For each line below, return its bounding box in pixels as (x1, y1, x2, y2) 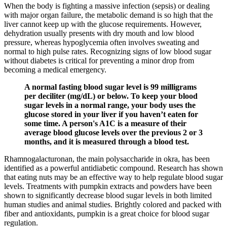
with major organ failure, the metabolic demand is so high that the (4, 11, 213, 20)
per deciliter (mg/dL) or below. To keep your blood (24, 92, 198, 101)
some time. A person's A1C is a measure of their (24, 119, 186, 128)
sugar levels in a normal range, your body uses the (24, 101, 196, 110)
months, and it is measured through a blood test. (24, 137, 189, 146)
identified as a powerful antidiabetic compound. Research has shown (4, 164, 223, 173)
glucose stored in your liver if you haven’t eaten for (24, 110, 198, 119)
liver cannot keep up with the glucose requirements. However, (4, 20, 202, 29)
